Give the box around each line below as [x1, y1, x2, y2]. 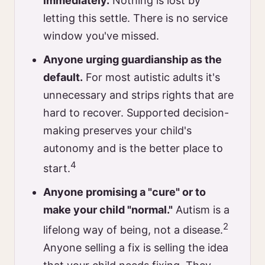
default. [43, 71, 83, 83]
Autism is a [173, 203, 230, 216]
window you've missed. [43, 30, 159, 42]
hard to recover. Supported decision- [43, 106, 229, 119]
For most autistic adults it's [83, 71, 220, 83]
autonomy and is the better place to [43, 142, 223, 154]
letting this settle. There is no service [43, 12, 228, 24]
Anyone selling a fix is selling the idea [43, 241, 228, 254]
